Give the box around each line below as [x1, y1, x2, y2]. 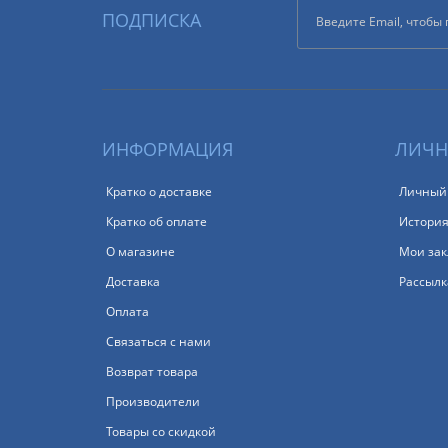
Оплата [106, 303, 149, 320]
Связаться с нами [106, 333, 211, 350]
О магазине [106, 243, 175, 260]
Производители [106, 393, 200, 410]
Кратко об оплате [106, 213, 207, 230]
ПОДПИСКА [102, 8, 201, 32]
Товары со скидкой [106, 423, 216, 440]
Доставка [106, 273, 160, 290]
